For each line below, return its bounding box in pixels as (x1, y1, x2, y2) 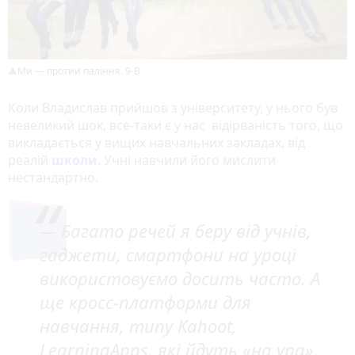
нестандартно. (8, 169, 98, 187)
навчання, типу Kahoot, (40, 314, 237, 338)
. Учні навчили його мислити (97, 151, 276, 170)
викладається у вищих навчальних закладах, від (8, 134, 305, 152)
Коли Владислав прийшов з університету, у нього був (8, 99, 338, 117)
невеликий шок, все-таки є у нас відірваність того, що (8, 116, 343, 135)
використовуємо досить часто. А (40, 266, 320, 291)
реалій (8, 151, 52, 170)
